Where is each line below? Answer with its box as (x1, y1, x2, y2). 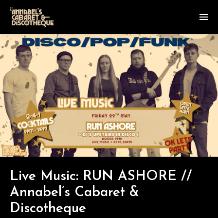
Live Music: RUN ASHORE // (10, 169, 192, 183)
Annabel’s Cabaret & (10, 185, 139, 200)
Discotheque (10, 201, 86, 216)
